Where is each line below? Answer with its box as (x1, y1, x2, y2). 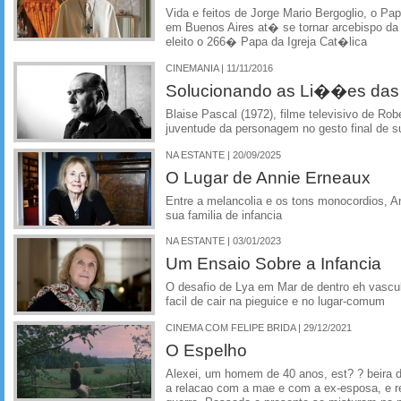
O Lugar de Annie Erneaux (166, 166, 371, 187)
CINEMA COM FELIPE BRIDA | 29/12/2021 (166, 322, 352, 333)
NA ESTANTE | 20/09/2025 (166, 149, 281, 160)
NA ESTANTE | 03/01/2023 (166, 235, 281, 247)
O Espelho (166, 340, 247, 360)
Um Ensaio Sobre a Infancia (166, 253, 381, 274)
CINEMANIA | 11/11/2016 (166, 62, 273, 73)
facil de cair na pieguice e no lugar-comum (166, 295, 385, 309)
